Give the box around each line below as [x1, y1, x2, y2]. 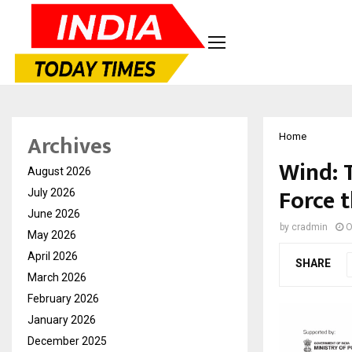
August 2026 [27, 164, 91, 178]
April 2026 [27, 249, 78, 262]
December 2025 [27, 334, 107, 347]
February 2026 [27, 291, 99, 305]
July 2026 [27, 185, 75, 199]
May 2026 [27, 228, 76, 241]
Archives [27, 127, 112, 165]
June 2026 [27, 207, 80, 220]
